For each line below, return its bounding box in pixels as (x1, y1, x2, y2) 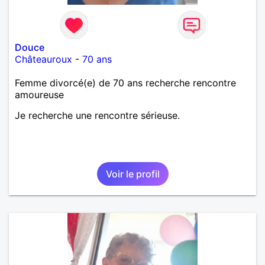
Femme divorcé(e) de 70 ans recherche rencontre (15, 76, 236, 89)
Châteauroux (15, 53, 72, 65)
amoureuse (15, 88, 64, 101)
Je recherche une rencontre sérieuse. (15, 109, 180, 121)
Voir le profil (105, 167, 160, 180)
